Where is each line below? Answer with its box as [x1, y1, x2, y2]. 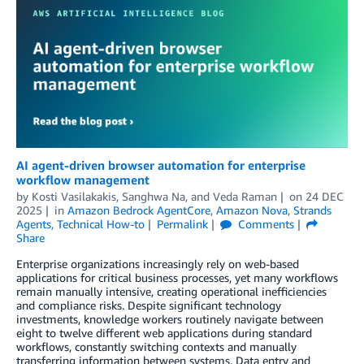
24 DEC [305, 189, 344, 204]
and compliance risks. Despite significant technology [16, 298, 281, 313]
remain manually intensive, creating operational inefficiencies [16, 284, 327, 299]
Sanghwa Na [122, 189, 185, 204]
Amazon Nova [215, 203, 288, 218]
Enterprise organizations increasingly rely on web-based [16, 257, 299, 271]
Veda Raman [213, 189, 277, 204]
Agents [16, 217, 51, 232]
